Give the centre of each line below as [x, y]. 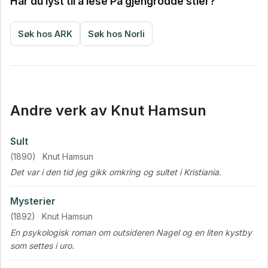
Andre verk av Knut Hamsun [108, 111]
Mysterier [33, 201]
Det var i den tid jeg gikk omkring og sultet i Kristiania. [116, 172]
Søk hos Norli [116, 34]
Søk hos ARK [45, 34]
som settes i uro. [42, 245]
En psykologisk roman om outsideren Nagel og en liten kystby [131, 232]
